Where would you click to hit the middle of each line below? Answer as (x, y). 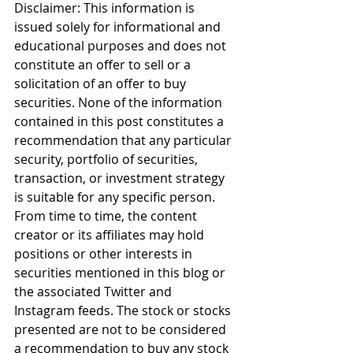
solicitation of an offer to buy (102, 84)
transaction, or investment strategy (121, 178)
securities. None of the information (120, 103)
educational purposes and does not (122, 46)
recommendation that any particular (124, 141)
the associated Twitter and (95, 292)
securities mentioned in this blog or (121, 273)
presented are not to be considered (122, 330)
